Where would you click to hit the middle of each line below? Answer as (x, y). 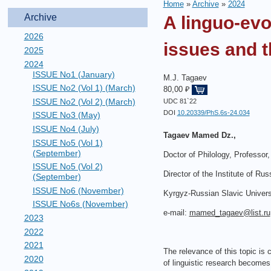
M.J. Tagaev (185, 78)
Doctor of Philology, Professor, (216, 155)
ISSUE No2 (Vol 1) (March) (84, 88)
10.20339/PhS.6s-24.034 (213, 113)
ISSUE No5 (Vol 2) (67, 167)
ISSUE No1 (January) (73, 74)
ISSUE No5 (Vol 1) (67, 142)
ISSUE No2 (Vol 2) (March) (84, 101)
